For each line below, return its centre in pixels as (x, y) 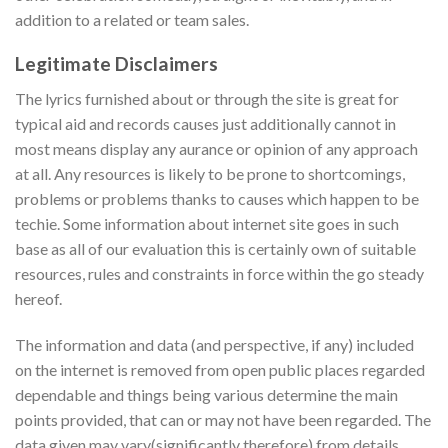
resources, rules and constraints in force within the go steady (219, 273)
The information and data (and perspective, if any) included (214, 344)
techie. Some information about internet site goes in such (207, 223)
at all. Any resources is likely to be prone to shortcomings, (210, 173)
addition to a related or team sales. (132, 19)
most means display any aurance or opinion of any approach (216, 148)
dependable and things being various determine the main (206, 394)
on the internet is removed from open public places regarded (220, 369)
